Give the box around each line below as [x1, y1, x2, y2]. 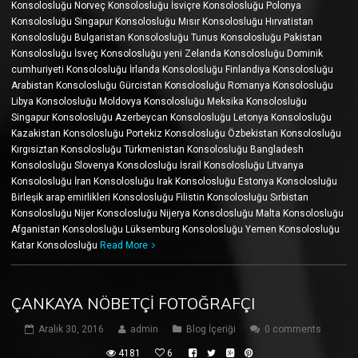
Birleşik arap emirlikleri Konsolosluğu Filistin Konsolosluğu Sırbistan [11, 192, 308, 204]
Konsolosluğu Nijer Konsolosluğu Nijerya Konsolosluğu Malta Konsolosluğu [11, 208, 344, 220]
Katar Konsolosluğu [11, 240, 100, 252]
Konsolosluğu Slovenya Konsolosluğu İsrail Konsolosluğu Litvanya [11, 160, 304, 172]
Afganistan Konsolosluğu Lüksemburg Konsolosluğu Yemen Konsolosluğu [11, 224, 340, 236]
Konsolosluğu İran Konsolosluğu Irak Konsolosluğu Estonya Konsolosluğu [11, 176, 337, 188]
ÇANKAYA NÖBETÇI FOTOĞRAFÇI [11, 294, 255, 314]
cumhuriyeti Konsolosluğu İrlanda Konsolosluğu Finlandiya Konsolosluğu [11, 64, 333, 76]
